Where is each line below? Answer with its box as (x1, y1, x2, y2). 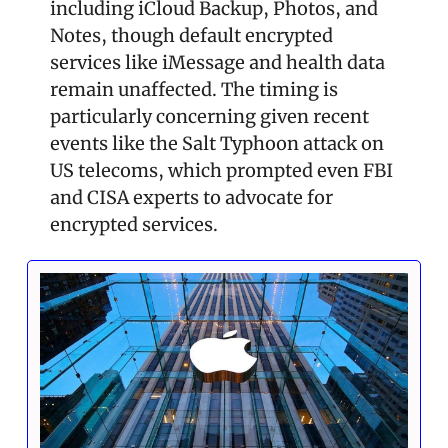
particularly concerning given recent (50, 105, 369, 129)
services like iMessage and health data (50, 51, 385, 75)
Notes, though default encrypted (50, 24, 333, 48)
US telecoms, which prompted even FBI (50, 159, 393, 183)
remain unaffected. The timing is (50, 78, 338, 102)
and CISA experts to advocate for (50, 186, 333, 210)
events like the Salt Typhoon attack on (50, 132, 384, 156)
